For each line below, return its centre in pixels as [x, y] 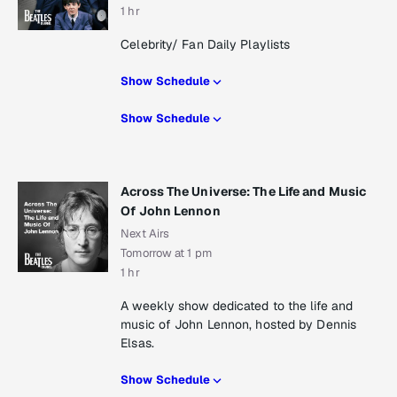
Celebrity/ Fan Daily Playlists [206, 45]
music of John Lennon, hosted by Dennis [239, 325]
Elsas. [137, 343]
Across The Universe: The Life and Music [244, 192]
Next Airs [145, 234]
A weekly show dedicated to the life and [237, 306]
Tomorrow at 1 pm [166, 253]
